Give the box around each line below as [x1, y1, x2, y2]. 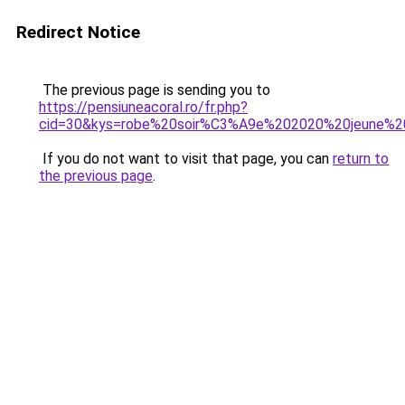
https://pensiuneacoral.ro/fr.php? [39, 99, 248, 116]
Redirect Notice [16, 22, 140, 42]
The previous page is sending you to [39, 81, 270, 99]
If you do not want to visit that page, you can [39, 150, 333, 167]
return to [333, 150, 389, 167]
